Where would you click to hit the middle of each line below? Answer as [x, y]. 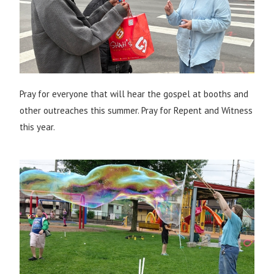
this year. [38, 127]
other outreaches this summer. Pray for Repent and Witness [136, 110]
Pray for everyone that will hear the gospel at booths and [134, 94]
